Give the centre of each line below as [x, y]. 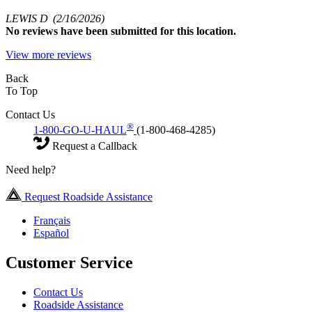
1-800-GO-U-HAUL [80, 130]
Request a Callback [93, 146]
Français [52, 221]
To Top [22, 91]
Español [51, 233]
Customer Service [69, 263]
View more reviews [48, 55]
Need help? [31, 170]
